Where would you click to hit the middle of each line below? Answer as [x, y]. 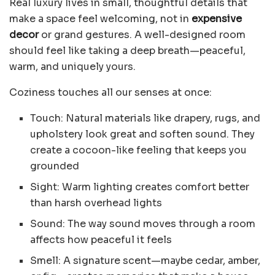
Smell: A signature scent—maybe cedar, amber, [145, 261]
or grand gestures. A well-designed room [142, 35]
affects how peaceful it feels [101, 240]
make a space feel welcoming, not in [100, 19]
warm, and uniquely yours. [72, 67]
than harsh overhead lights [96, 203]
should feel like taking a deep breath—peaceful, [127, 51]
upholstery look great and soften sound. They [143, 134]
